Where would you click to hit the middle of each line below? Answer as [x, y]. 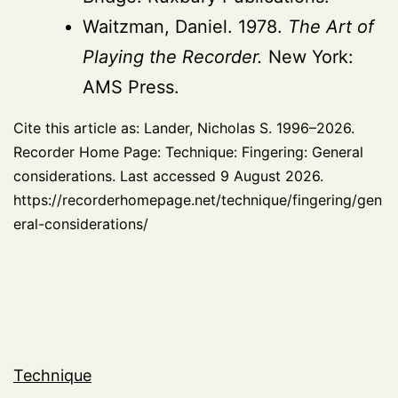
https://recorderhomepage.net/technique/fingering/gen [198, 199]
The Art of [331, 26]
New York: [308, 56]
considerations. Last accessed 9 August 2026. [168, 175]
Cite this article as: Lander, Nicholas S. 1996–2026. [184, 127]
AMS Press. [131, 87]
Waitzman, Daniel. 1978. [185, 26]
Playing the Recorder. [173, 56]
